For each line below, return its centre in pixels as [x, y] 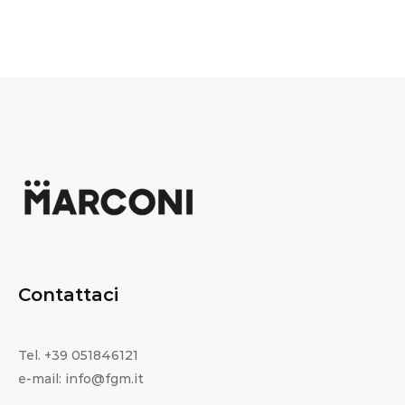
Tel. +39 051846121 [78, 356]
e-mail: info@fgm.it [81, 379]
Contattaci [68, 295]
